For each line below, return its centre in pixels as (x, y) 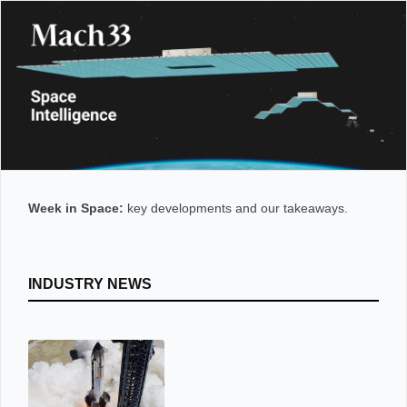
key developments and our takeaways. (236, 208)
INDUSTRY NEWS (90, 284)
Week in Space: (76, 208)
